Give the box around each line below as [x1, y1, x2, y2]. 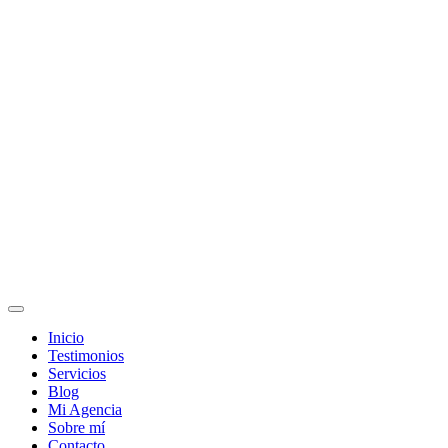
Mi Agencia [48, 401, 122, 418]
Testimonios [48, 347, 124, 364]
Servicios [48, 365, 106, 382]
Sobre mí [48, 419, 105, 436]
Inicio [48, 329, 84, 346]
